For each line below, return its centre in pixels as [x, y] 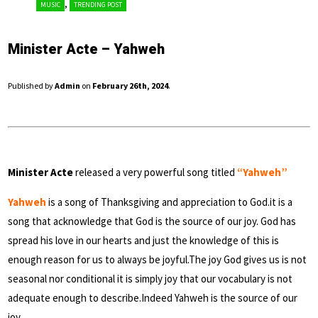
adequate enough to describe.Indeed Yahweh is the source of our [153, 298]
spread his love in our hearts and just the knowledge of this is [143, 241]
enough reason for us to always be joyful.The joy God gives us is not [157, 260]
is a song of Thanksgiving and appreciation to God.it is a [169, 202]
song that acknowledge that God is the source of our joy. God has [152, 221]
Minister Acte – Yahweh [86, 49]
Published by [31, 86]
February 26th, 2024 [130, 86]
